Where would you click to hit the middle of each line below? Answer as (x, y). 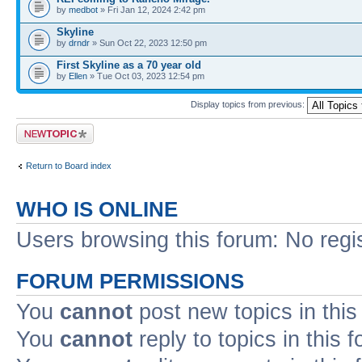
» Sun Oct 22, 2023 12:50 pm (148, 43)
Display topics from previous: (249, 105)
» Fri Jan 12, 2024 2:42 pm (152, 10)
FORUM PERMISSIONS (130, 281)
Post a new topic (48, 128)
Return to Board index (69, 165)
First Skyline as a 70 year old (129, 65)
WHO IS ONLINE (97, 209)
